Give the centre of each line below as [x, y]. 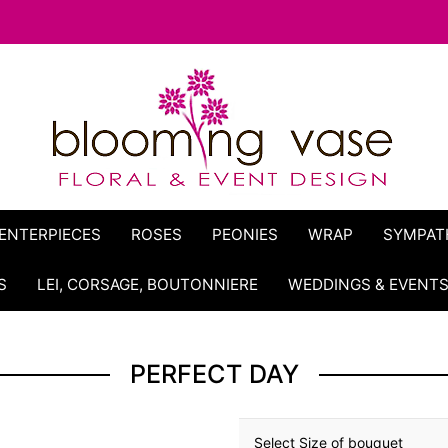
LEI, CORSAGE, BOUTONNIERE [148, 284]
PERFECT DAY [214, 374]
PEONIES [245, 234]
